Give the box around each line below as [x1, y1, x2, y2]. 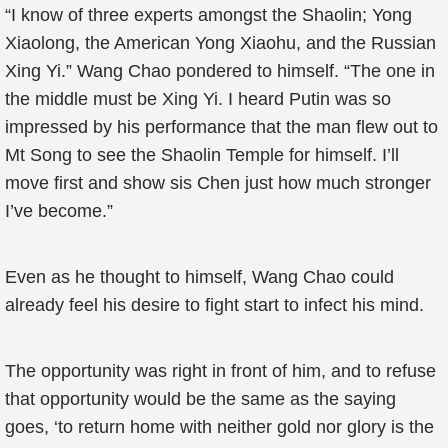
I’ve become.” [5, 201, 113, 221]
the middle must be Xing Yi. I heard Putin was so [5, 89, 391, 109]
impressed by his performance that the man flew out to [5, 117, 438, 137]
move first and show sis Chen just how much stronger [5, 173, 431, 193]
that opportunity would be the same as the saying [5, 389, 396, 409]
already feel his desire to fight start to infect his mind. [5, 295, 424, 315]
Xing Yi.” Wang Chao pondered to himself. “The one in [5, 61, 435, 81]
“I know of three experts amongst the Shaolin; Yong [5, 5, 412, 25]
